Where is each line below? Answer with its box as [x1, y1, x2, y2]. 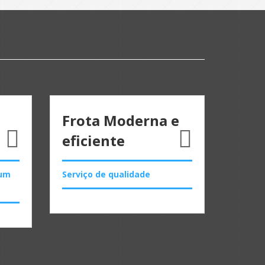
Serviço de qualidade [62, 168, 150, 180]
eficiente [62, 130, 125, 150]
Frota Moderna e [62, 110, 179, 130]
